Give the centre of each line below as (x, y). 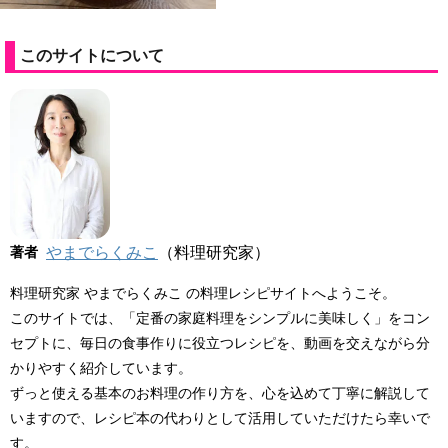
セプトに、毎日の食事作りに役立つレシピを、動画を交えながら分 (220, 342)
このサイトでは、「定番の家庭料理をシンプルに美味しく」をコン (220, 317)
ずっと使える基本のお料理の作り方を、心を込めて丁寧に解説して (220, 392)
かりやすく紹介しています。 (101, 367)
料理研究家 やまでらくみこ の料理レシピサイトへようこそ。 (203, 292)
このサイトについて (92, 56)
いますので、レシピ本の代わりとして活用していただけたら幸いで (220, 417)
